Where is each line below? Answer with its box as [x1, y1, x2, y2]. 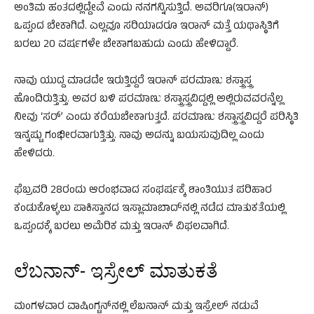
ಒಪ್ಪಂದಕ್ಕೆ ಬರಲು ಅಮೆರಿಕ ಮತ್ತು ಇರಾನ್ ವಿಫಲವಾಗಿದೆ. [14, 219, 229, 237]
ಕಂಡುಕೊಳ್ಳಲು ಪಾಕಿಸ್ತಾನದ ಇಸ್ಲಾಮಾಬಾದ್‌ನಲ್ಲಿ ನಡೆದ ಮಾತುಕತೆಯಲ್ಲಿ [14, 200, 285, 219]
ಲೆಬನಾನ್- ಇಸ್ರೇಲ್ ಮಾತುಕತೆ [14, 260, 218, 283]
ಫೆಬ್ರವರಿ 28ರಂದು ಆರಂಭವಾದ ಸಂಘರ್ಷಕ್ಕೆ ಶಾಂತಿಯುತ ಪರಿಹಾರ [14, 182, 272, 200]
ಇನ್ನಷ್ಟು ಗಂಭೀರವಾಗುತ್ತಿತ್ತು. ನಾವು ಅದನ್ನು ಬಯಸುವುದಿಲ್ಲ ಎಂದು [14, 128, 264, 146]
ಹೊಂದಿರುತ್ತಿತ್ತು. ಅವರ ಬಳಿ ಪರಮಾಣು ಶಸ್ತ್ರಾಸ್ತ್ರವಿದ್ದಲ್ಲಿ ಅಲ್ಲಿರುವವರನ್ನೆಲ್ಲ [14, 91, 283, 109]
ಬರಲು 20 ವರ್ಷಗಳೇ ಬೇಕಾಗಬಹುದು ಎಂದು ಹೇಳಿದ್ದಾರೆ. [14, 36, 238, 55]
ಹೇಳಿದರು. [14, 146, 55, 164]
